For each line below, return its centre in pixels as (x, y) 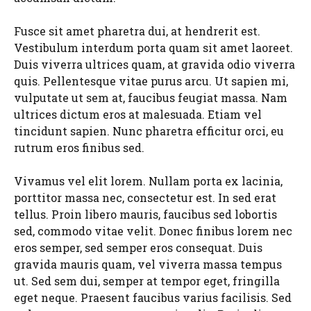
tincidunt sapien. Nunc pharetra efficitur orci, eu (149, 131)
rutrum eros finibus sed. (79, 148)
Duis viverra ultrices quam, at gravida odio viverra (154, 64)
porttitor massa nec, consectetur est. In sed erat (145, 197)
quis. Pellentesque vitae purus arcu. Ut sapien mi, (151, 81)
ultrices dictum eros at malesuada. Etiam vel (138, 114)
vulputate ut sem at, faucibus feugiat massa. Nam (151, 98)
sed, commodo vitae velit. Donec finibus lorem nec (153, 231)
